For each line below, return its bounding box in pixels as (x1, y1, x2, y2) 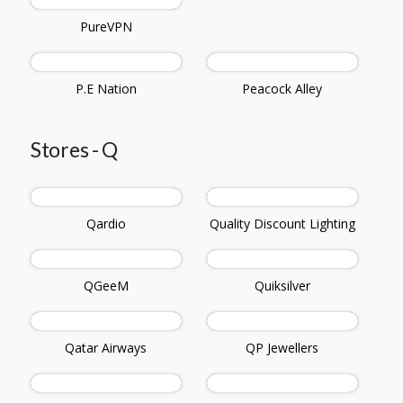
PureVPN (79, 18, 132, 36)
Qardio (85, 215, 126, 233)
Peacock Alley (242, 80, 323, 98)
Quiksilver (254, 277, 310, 295)
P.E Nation (75, 80, 137, 98)
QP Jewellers (246, 339, 319, 357)
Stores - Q (31, 137, 118, 163)
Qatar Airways (65, 339, 148, 357)
